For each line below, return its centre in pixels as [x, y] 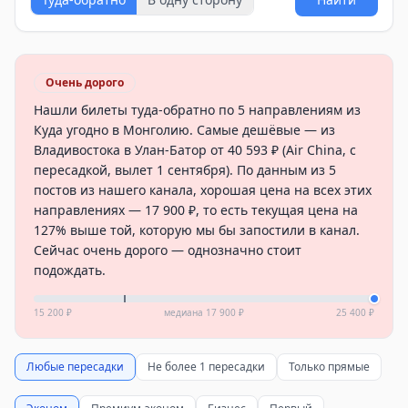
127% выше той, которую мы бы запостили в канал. [197, 230]
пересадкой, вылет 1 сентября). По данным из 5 [185, 170]
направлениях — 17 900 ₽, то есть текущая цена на [196, 210]
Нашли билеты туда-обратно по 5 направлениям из [197, 110]
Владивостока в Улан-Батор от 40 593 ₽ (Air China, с [195, 150]
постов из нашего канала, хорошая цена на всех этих [203, 190]
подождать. [70, 270]
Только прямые [329, 367]
